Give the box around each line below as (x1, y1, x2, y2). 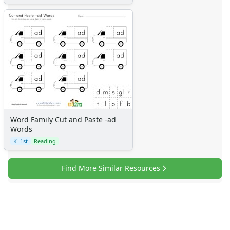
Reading (34, 137, 56, 145)
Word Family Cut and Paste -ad (10, 114, 116, 124)
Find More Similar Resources (62, 163, 160, 173)
